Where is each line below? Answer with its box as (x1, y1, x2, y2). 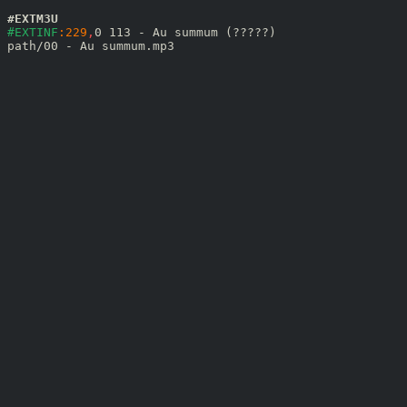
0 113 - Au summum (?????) (94, 25, 276, 39)
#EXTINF (7, 25, 58, 39)
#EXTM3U (7, 12, 58, 25)
